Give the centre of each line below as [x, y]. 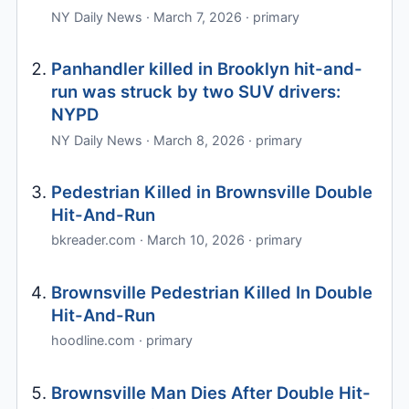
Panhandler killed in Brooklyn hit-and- [207, 69]
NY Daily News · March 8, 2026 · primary [177, 140]
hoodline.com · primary [122, 341]
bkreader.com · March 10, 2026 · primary [177, 240]
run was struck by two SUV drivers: [196, 92]
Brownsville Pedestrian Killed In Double [212, 292]
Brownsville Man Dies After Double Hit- [211, 392]
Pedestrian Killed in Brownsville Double [212, 191]
